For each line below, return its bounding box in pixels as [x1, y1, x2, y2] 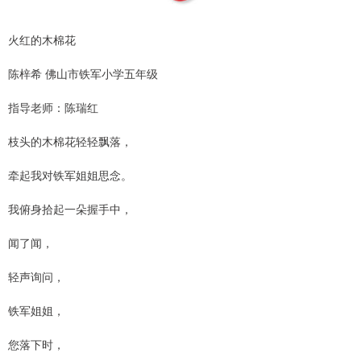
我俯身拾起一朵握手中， [8, 200, 132, 217]
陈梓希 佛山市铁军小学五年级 [8, 64, 158, 81]
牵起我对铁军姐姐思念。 [8, 166, 132, 183]
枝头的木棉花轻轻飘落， [8, 132, 132, 149]
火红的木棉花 [8, 31, 76, 48]
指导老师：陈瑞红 [8, 98, 98, 115]
